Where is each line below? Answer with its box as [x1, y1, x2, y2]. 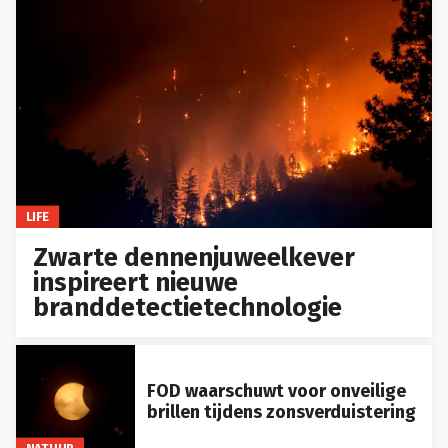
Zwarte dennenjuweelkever [33, 241, 356, 273]
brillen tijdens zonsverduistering [146, 401, 416, 424]
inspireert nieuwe [33, 266, 239, 298]
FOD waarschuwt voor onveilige [146, 380, 406, 403]
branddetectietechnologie [33, 291, 343, 323]
